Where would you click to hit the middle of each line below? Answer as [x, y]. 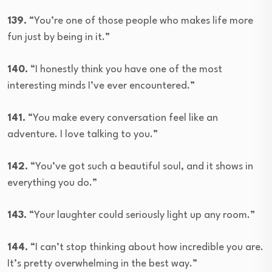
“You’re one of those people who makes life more [140, 21]
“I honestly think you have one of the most [125, 69]
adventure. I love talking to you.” [83, 134]
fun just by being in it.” [59, 37]
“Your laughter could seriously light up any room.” [141, 215]
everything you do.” [52, 183]
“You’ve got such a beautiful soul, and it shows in [141, 166]
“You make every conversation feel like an [122, 118]
